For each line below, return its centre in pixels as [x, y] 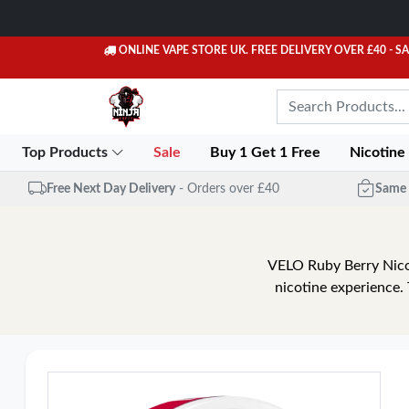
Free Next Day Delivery [110, 189]
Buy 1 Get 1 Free [267, 152]
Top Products [67, 152]
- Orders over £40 [229, 189]
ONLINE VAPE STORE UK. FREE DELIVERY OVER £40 [252, 50]
